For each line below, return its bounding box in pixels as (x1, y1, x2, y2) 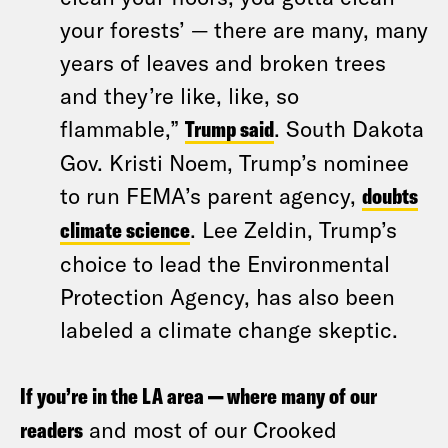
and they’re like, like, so (60, 82, 299, 108)
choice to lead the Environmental (60, 250, 390, 276)
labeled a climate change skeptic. (60, 316, 398, 342)
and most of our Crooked (83, 416, 337, 442)
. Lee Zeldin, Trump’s (190, 216, 397, 242)
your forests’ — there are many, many (60, 16, 428, 42)
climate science (60, 216, 190, 244)
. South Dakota (274, 115, 424, 141)
